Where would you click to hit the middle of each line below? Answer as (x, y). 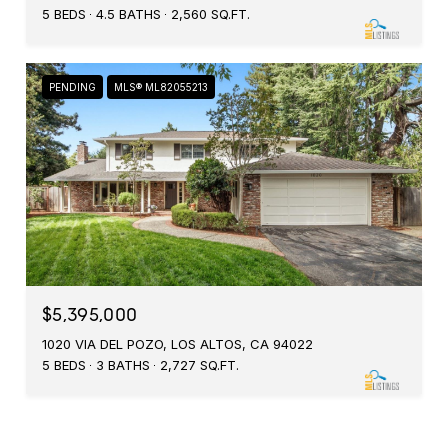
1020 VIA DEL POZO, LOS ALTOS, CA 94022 (177, 343)
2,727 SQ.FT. (199, 364)
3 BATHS (123, 364)
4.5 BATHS (128, 14)
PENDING (72, 87)
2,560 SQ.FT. (210, 14)
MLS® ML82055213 (161, 87)
